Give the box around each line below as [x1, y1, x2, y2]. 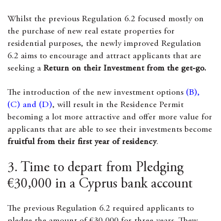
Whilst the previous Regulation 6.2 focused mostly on [7, 15, 204, 24]
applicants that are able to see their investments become [7, 125, 212, 134]
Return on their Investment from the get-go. [43, 64, 206, 73]
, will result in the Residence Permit [52, 101, 184, 110]
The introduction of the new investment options [7, 88, 186, 97]
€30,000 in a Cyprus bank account [7, 178, 193, 191]
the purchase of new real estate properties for [7, 27, 175, 36]
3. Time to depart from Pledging [7, 161, 184, 175]
